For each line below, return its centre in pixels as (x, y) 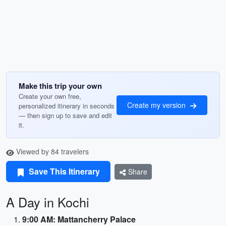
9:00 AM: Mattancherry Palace (79, 219)
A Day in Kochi (48, 202)
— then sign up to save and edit (65, 115)
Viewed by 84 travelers (51, 151)
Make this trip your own (60, 86)
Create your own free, (50, 96)
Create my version (157, 105)
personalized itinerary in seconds (67, 106)
